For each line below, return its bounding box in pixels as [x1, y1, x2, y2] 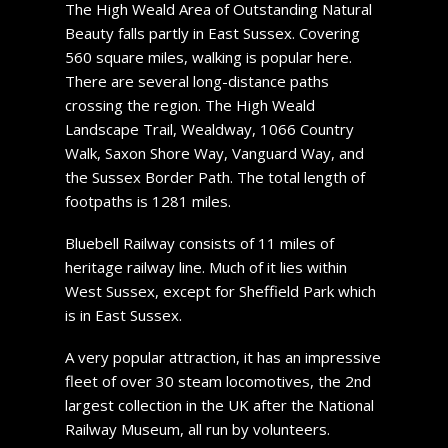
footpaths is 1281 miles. [64, 190, 231, 211]
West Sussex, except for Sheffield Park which [64, 280, 376, 301]
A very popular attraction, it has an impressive [64, 346, 381, 367]
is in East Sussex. [64, 304, 182, 325]
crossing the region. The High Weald [64, 94, 315, 115]
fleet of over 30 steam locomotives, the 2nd [64, 370, 371, 391]
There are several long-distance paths [64, 70, 329, 91]
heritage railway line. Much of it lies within [64, 256, 347, 277]
